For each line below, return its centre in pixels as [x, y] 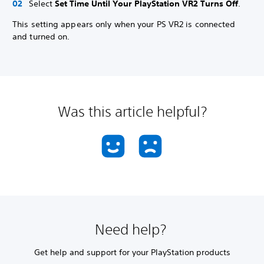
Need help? [132, 230]
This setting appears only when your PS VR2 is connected [124, 24]
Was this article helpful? [132, 112]
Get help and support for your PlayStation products [132, 253]
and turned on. [41, 37]
